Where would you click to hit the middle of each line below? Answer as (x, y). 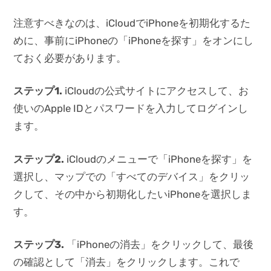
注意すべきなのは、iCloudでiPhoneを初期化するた (132, 23)
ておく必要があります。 (70, 58)
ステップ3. (39, 244)
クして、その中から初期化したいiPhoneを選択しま (133, 194)
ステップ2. (39, 159)
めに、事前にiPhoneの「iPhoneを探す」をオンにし (134, 41)
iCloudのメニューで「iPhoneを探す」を (158, 159)
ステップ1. (38, 91)
